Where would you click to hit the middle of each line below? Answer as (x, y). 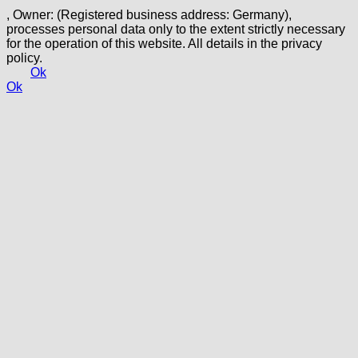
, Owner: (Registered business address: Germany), (149, 14)
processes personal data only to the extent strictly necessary (176, 29)
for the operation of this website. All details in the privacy (164, 43)
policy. (24, 58)
